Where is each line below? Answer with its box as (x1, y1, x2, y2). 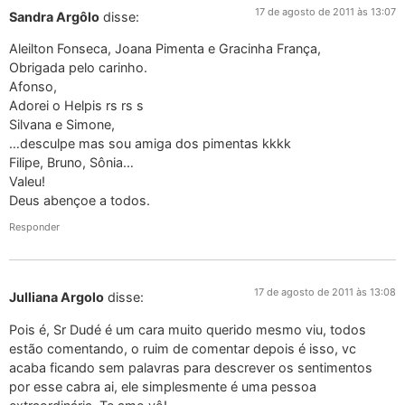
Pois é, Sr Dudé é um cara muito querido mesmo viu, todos (9, 321, 366, 337)
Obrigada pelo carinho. (9, 59, 147, 75)
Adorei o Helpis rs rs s (9, 97, 144, 113)
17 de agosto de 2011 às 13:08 (254, 286, 396, 299)
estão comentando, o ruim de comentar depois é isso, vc (9, 340, 356, 356)
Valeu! (9, 173, 45, 189)
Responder (9, 221, 60, 234)
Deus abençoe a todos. (9, 192, 150, 208)
